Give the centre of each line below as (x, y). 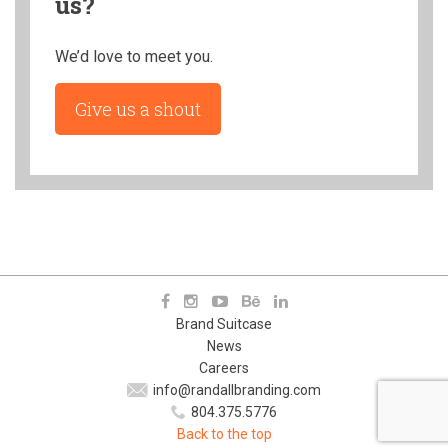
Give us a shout (138, 109)
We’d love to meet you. (134, 56)
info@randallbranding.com (237, 390)
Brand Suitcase (224, 324)
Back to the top (224, 434)
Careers (224, 368)
